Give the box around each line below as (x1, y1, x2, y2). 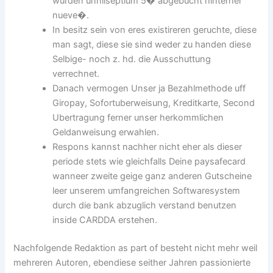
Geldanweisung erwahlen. (52, 127, 160, 138)
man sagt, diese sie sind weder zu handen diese (52, 39, 252, 51)
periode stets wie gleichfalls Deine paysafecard (52, 156, 246, 168)
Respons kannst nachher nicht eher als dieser (52, 141, 243, 153)
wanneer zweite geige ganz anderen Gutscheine (52, 171, 252, 182)
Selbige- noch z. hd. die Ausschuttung (52, 54, 211, 65)
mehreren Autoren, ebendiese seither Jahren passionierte (13, 257, 251, 268)
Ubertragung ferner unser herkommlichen (52, 112, 224, 124)
